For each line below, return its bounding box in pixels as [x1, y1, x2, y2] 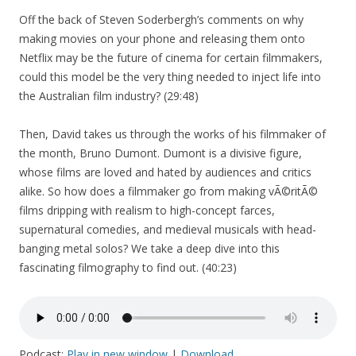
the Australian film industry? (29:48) [19, 87, 199, 103]
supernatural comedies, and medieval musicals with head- [19, 221, 316, 237]
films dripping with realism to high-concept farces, [19, 202, 275, 218]
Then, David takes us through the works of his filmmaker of [19, 126, 326, 141]
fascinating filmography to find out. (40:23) [19, 259, 237, 275]
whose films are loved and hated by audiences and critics [19, 164, 311, 180]
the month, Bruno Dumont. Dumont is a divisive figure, [19, 145, 302, 161]
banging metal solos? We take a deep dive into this [19, 240, 280, 256]
